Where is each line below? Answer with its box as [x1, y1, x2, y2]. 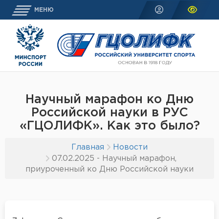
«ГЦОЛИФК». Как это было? [19, 120, 200, 131]
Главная [71, 143, 104, 151]
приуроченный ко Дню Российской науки [25, 165, 194, 173]
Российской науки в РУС [31, 107, 188, 118]
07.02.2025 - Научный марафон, [51, 154, 176, 162]
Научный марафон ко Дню [25, 94, 194, 105]
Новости [113, 143, 148, 151]
